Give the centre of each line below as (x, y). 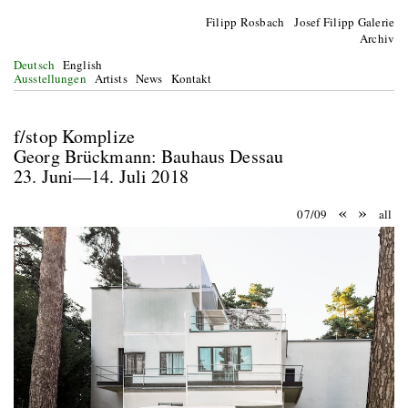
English (82, 65)
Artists (111, 78)
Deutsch (34, 65)
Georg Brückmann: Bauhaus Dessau (149, 156)
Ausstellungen (50, 78)
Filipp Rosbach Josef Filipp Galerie (300, 22)
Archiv (377, 38)
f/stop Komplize (87, 136)
